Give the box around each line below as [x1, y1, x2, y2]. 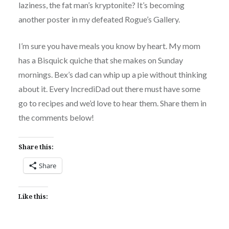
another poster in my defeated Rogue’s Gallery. [18, 14, 180, 25]
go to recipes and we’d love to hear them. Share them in [18, 98, 207, 108]
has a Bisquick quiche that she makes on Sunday [18, 55, 183, 65]
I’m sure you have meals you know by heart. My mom [18, 41, 200, 51]
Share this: [18, 143, 54, 152]
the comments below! [18, 112, 94, 123]
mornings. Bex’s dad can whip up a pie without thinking [18, 70, 207, 80]
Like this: [18, 192, 48, 201]
